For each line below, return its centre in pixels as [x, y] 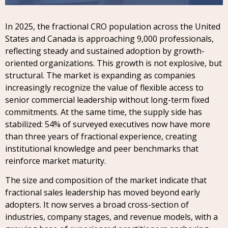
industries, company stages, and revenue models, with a [111, 217]
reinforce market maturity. [55, 161]
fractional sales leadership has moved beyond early [103, 193]
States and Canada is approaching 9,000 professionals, [109, 39]
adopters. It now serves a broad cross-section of [97, 205]
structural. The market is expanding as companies [100, 75]
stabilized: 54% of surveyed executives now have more [108, 124]
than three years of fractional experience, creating [101, 136]
